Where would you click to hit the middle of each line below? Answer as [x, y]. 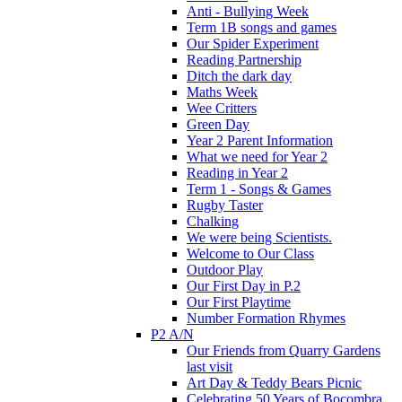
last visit [210, 366]
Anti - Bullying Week [248, 11]
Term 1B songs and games [262, 27]
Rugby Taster [225, 205]
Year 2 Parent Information [260, 140]
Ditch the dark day [239, 75]
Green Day [218, 124]
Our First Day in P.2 [244, 285]
